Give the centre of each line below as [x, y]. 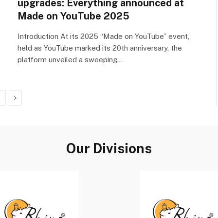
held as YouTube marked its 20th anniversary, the [100, 48]
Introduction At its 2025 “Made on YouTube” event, [103, 36]
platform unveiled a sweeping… [70, 59]
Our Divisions [109, 148]
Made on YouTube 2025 [73, 16]
